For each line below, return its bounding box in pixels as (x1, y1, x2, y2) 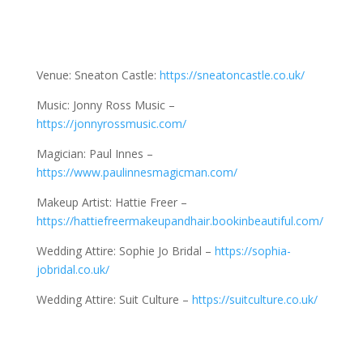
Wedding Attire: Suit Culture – (36, 291, 192, 307)
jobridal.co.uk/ (36, 261, 109, 277)
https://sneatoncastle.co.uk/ (159, 66, 305, 83)
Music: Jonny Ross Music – (36, 96, 175, 113)
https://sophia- (214, 242, 291, 258)
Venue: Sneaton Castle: (36, 66, 160, 83)
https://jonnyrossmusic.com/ (36, 115, 186, 131)
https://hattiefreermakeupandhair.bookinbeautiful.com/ (36, 212, 323, 228)
